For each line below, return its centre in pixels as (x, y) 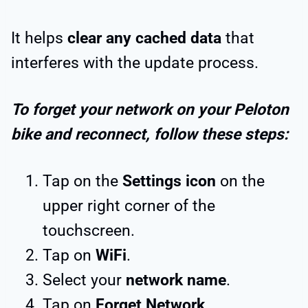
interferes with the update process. (137, 63)
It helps (39, 38)
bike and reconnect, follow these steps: (150, 134)
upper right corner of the (129, 206)
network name (176, 280)
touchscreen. (91, 230)
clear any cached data (144, 38)
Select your (84, 280)
